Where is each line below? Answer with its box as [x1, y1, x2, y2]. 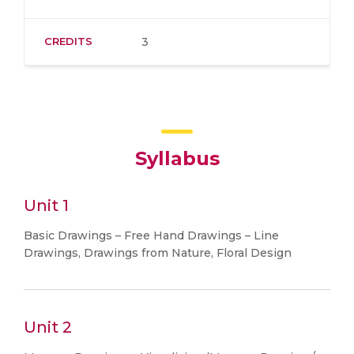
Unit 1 [24, 196, 69, 215]
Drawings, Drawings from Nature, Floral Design [24, 246, 292, 260]
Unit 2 [24, 318, 72, 337]
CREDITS [44, 35, 92, 47]
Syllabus [134, 147, 220, 170]
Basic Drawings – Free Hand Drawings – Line [24, 228, 279, 243]
